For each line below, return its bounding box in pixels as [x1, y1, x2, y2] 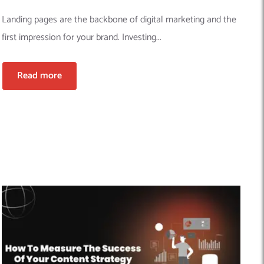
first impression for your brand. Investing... [2, 29, 162, 46]
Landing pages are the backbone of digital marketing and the [2, 12, 237, 28]
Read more [17, 68, 62, 84]
